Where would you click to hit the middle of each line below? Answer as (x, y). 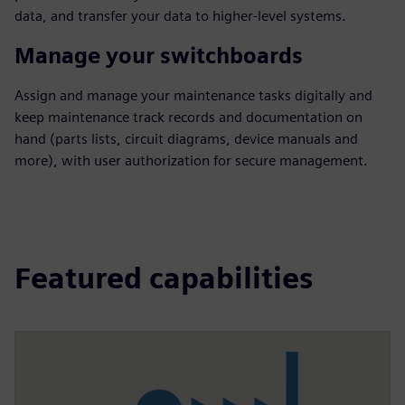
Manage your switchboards (159, 56)
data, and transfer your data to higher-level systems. (180, 16)
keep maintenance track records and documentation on (188, 117)
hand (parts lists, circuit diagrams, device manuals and (186, 139)
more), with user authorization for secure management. (191, 160)
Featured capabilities (164, 278)
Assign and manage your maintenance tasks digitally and (193, 95)
